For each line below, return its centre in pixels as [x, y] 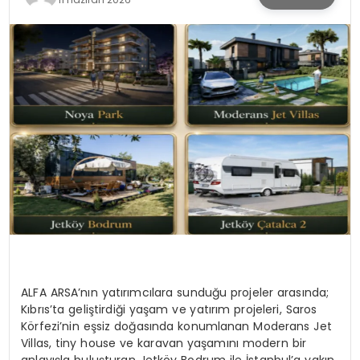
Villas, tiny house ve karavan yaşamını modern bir [164, 344]
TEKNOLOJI [56, 67]
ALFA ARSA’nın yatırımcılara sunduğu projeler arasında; [175, 293]
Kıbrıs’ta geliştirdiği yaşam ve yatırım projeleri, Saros [169, 310]
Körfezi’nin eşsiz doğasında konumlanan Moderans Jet [176, 327]
